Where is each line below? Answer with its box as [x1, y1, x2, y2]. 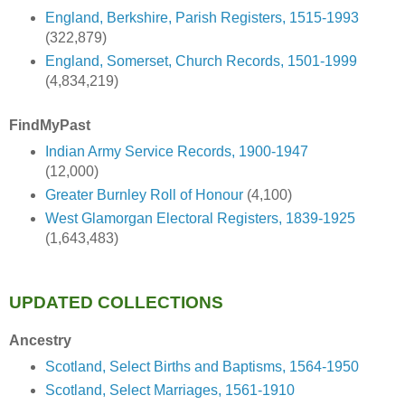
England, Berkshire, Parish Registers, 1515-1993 [44, 10, 359, 26]
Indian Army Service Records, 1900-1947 [44, 144, 308, 160]
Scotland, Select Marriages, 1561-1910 [44, 381, 295, 398]
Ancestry [9, 332, 71, 348]
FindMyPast [9, 118, 90, 134]
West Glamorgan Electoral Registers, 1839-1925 [44, 210, 355, 226]
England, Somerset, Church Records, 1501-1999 [44, 53, 357, 70]
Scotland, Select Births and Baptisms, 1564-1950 [44, 358, 359, 374]
